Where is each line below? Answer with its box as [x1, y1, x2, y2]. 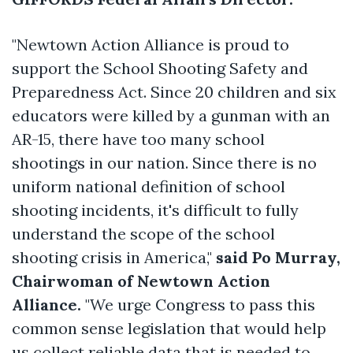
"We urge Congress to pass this [81, 294, 315, 314]
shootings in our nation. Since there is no [12, 152, 317, 173]
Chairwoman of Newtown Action [12, 270, 270, 291]
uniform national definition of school [12, 176, 285, 196]
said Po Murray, [216, 247, 340, 267]
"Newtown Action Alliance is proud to [12, 34, 289, 54]
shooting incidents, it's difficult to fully [12, 199, 299, 220]
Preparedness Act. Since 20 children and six [12, 81, 336, 102]
